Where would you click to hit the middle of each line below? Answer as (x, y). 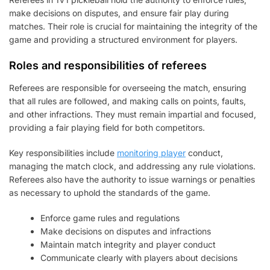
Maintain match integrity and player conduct (128, 244)
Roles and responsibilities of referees (108, 65)
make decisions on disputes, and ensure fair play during (119, 13)
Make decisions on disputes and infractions (126, 231)
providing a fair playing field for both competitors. (107, 127)
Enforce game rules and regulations (110, 218)
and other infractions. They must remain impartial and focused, (133, 114)
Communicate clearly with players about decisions (139, 257)
